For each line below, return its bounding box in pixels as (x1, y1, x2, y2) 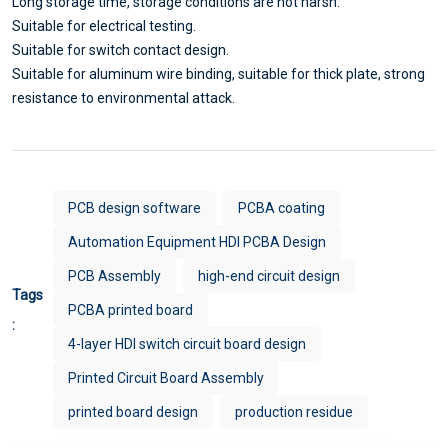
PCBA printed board (68, 302, 193, 319)
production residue (235, 404, 353, 421)
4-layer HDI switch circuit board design (68, 336, 306, 353)
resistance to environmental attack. (12, 90, 235, 107)
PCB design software (68, 200, 201, 217)
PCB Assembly (68, 268, 161, 285)
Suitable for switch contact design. (12, 42, 229, 59)
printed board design (68, 404, 198, 421)
